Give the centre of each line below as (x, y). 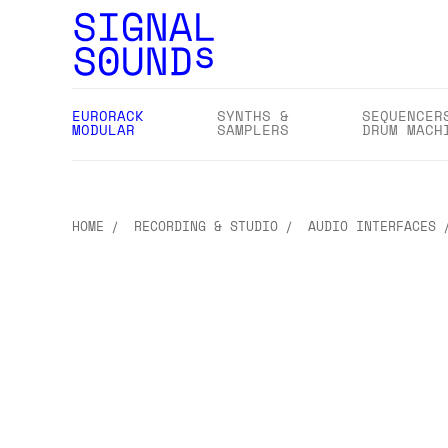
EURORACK (108, 115)
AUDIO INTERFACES (372, 226)
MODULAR (103, 129)
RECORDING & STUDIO (206, 226)
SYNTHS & (253, 115)
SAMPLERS (253, 129)
